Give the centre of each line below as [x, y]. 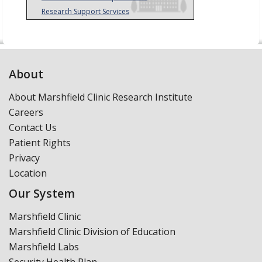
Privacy [24, 158]
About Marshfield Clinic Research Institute [101, 97]
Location [28, 173]
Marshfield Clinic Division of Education [92, 231]
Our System [42, 193]
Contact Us [33, 127]
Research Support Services [85, 12]
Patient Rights [40, 142]
